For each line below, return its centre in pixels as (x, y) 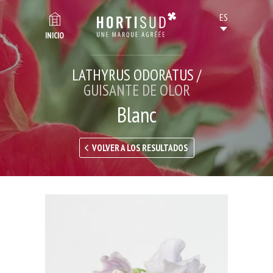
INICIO (55, 36)
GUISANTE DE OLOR (136, 90)
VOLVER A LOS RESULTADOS (140, 148)
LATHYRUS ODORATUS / (136, 75)
